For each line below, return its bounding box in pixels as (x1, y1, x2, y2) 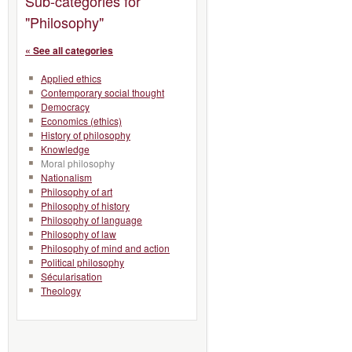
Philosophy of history (41, 199, 130, 212)
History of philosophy (41, 128, 130, 141)
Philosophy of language (41, 213, 142, 226)
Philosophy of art (41, 185, 112, 198)
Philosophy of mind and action (41, 241, 170, 255)
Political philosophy (41, 255, 124, 269)
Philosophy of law (41, 227, 116, 240)
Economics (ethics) (41, 114, 122, 127)
